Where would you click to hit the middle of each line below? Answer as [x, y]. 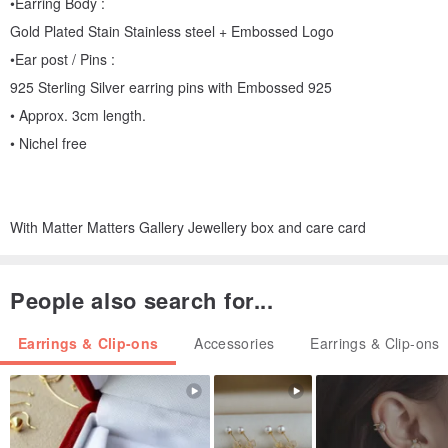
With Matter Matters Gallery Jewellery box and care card [188, 227]
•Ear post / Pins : [62, 59]
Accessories [234, 343]
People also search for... [142, 300]
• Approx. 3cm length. [78, 115]
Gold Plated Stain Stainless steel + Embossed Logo [172, 31]
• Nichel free [48, 143]
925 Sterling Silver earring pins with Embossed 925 [171, 87]
